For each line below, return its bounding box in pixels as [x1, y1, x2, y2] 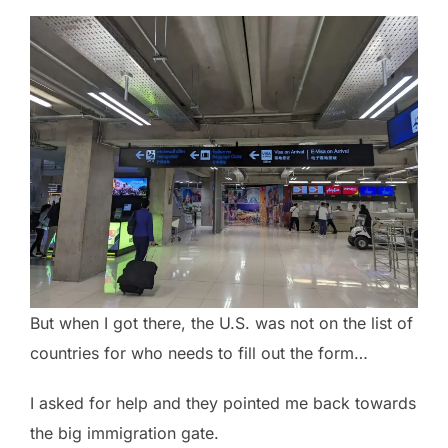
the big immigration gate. [30, 422, 219, 443]
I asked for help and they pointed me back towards [30, 392, 416, 413]
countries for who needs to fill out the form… [30, 342, 368, 363]
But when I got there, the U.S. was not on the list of [30, 312, 413, 333]
